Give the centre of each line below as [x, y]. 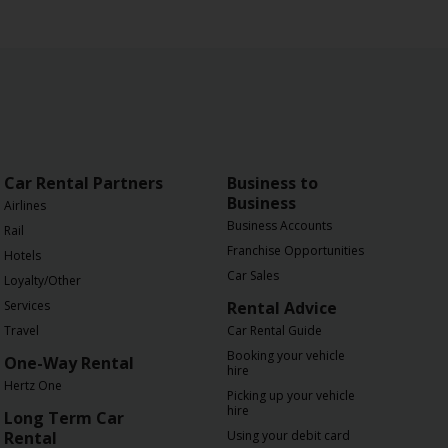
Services [27, 305]
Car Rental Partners [83, 183]
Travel [21, 330]
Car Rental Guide [274, 330]
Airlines [25, 205]
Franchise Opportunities [295, 250]
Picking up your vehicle [291, 395]
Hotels [22, 255]
